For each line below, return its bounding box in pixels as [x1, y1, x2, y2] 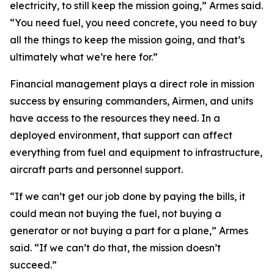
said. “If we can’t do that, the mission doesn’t [10, 242, 221, 254]
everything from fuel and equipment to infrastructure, [10, 146, 262, 158]
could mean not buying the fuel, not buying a [10, 207, 221, 220]
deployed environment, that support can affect [10, 129, 232, 141]
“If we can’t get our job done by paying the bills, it [10, 190, 245, 202]
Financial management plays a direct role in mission [10, 78, 254, 90]
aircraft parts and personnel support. [10, 163, 183, 176]
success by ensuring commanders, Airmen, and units [10, 95, 253, 107]
